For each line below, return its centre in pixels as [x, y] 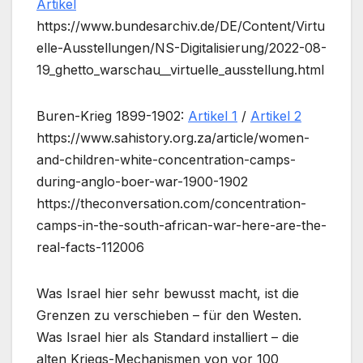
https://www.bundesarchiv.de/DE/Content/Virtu [181, 26]
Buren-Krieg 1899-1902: [112, 116]
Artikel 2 [276, 116]
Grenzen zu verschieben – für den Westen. [169, 316]
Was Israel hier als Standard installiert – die [168, 337]
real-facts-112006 [90, 248]
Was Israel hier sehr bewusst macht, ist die [168, 294]
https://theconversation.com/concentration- [171, 204]
